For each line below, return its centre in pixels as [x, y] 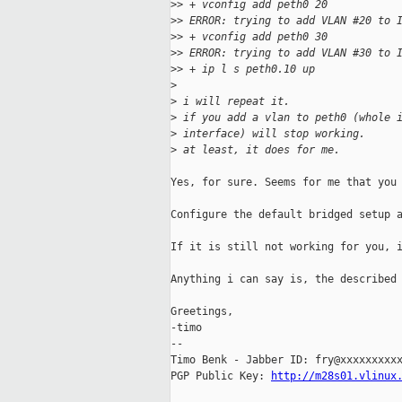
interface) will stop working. [271, 134]
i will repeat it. [233, 102]
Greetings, [202, 312]
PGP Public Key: [221, 376]
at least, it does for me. [258, 150]
